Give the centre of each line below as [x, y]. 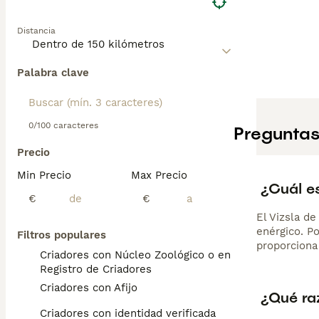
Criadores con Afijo [89, 288]
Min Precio [44, 175]
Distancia [36, 31]
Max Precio [159, 175]
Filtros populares [62, 235]
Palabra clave [53, 73]
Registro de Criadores [96, 269]
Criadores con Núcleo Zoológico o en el [142, 255]
